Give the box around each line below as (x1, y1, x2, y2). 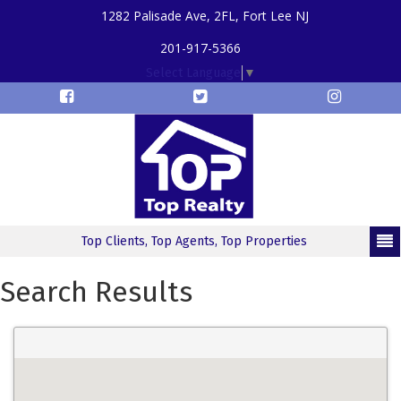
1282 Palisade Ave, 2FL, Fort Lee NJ (101, 7, 309, 24)
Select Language (146, 65, 241, 81)
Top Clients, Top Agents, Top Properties (81, 234, 307, 250)
